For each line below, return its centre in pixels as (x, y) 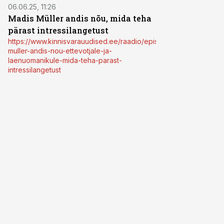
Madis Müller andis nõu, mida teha (80, 18)
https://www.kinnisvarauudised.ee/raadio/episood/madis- (102, 41)
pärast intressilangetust (58, 30)
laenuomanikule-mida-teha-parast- (65, 60)
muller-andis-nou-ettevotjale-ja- (60, 51)
